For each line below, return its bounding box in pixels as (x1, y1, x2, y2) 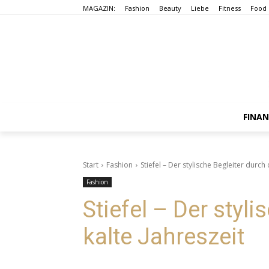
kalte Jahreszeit (83, 223, 244, 250)
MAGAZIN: (83, 3, 115, 13)
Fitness (219, 3, 241, 13)
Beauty (159, 3, 181, 13)
